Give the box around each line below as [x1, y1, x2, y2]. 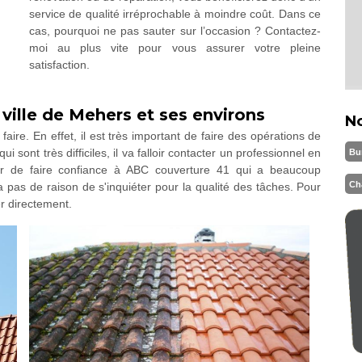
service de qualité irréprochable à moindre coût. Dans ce [28, 7, 322, 20]
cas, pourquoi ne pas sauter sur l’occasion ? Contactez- [28, 24, 322, 37]
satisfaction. [28, 58, 90, 71]
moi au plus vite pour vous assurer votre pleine [28, 41, 322, 54]
